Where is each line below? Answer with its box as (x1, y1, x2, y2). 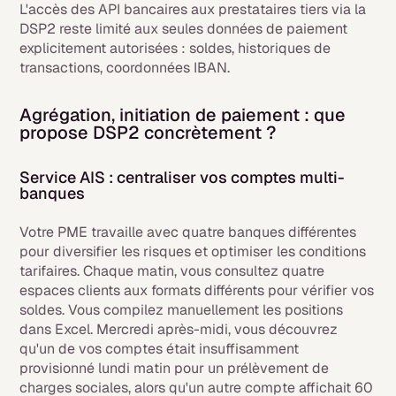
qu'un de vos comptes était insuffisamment (19, 339, 300, 358)
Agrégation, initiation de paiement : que (19, 103, 346, 126)
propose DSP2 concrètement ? (19, 121, 277, 144)
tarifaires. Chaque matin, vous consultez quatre (19, 262, 325, 280)
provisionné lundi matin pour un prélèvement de (19, 359, 330, 377)
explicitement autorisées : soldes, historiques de (19, 39, 331, 57)
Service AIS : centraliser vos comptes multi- (19, 167, 346, 187)
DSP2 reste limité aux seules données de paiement (19, 19, 348, 38)
